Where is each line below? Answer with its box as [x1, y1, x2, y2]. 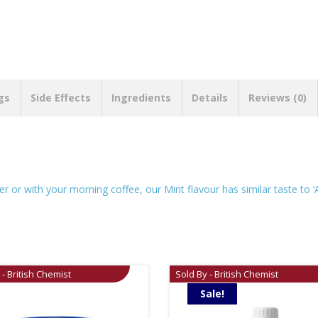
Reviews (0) [248, 91, 307, 105]
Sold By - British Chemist [175, 268, 278, 281]
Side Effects [31, 91, 91, 105]
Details [192, 91, 228, 105]
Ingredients [111, 91, 171, 105]
